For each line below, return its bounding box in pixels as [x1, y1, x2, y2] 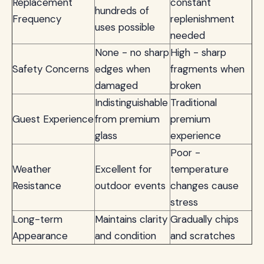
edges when [95, 62, 150, 75]
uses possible [95, 21, 155, 34]
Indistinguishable [95, 96, 168, 109]
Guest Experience [12, 113, 94, 126]
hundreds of [95, 4, 149, 17]
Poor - [170, 146, 200, 159]
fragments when [170, 62, 245, 75]
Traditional [170, 96, 217, 109]
